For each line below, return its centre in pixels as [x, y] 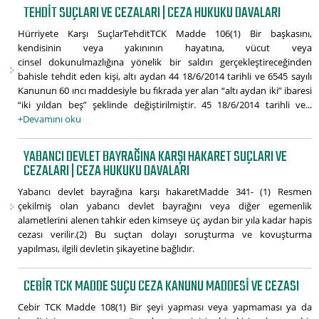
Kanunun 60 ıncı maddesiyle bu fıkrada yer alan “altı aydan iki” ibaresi [165, 91]
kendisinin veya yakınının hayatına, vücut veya [165, 48]
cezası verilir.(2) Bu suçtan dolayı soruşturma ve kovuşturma [165, 235]
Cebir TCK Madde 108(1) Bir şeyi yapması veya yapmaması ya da [165, 307]
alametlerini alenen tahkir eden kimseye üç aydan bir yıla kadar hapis [165, 220]
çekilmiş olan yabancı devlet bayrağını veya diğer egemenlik [165, 206]
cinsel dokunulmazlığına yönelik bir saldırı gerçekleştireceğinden [165, 62]
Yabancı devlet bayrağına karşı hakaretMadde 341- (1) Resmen [165, 192]
